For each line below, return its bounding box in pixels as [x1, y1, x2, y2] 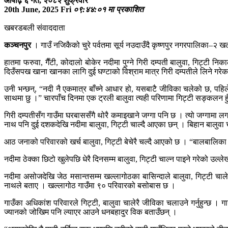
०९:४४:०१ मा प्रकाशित [73, 5, 144, 14]
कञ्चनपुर [4, 40, 33, 49]
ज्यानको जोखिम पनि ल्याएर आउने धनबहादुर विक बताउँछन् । [4, 207, 177, 216]
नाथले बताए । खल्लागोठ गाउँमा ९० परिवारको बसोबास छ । [4, 181, 176, 190]
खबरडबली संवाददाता [4, 23, 65, 32]
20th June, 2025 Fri [4, 5, 71, 14]
